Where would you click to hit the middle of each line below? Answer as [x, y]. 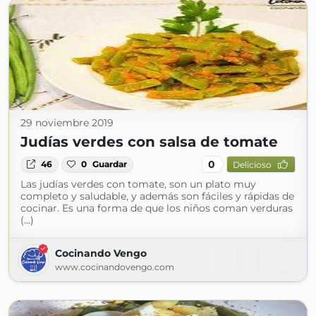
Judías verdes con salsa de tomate [149, 142]
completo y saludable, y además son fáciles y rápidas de [157, 196]
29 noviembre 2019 [67, 123]
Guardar [110, 164]
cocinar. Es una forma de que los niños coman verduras [157, 208]
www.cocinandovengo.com [115, 267]
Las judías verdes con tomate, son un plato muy [138, 184]
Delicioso [252, 164]
